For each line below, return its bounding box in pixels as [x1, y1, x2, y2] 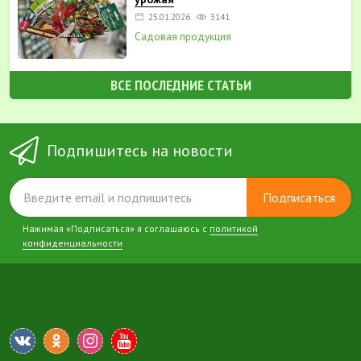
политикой [210, 222, 258, 234]
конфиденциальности [23, 237, 122, 249]
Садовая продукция [134, 29, 231, 44]
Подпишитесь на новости [47, 139, 233, 161]
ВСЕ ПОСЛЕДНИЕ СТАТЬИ [110, 75, 251, 94]
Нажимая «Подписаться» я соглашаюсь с [23, 222, 210, 234]
